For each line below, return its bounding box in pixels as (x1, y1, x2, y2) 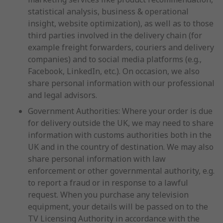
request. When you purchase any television (28, 189, 189, 200)
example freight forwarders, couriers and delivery (28, 42, 214, 53)
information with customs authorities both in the (28, 129, 212, 140)
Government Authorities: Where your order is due (28, 106, 213, 116)
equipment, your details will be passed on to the (28, 201, 208, 212)
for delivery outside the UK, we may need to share (28, 117, 214, 128)
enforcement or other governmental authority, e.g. (28, 165, 215, 176)
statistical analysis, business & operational (28, 6, 189, 17)
